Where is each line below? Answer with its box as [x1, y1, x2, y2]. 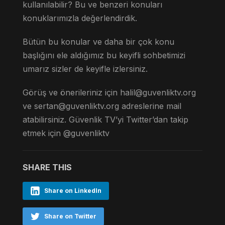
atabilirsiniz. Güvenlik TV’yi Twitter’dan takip [22, 114, 188, 125]
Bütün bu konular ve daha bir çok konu [22, 36, 174, 47]
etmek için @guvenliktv [22, 128, 109, 138]
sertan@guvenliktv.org [34, 100, 119, 111]
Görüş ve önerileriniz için [22, 87, 120, 97]
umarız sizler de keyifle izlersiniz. [22, 63, 148, 74]
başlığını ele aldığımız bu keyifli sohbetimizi [22, 50, 185, 60]
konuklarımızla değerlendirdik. [22, 13, 137, 23]
